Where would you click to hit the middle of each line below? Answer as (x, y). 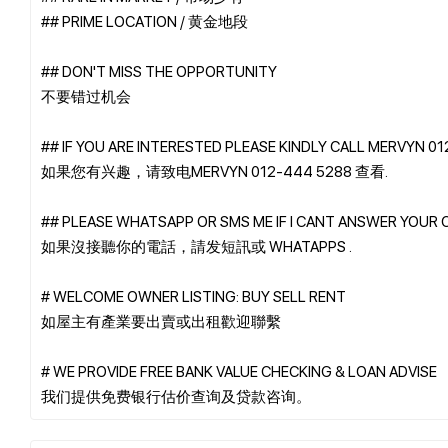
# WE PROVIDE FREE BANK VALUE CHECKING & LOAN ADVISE (239, 370)
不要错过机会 (86, 95)
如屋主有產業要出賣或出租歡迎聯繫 (161, 320)
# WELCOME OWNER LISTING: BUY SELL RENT (193, 295)
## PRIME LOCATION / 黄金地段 (144, 20)
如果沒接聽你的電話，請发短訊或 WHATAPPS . (196, 245)
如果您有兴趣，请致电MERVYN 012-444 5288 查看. (214, 170)
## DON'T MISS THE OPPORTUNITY (159, 70)
